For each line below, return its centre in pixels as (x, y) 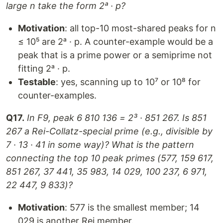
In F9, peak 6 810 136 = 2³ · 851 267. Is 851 (117, 118)
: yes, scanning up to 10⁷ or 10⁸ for (128, 82)
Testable (37, 82)
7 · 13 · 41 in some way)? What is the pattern (100, 145)
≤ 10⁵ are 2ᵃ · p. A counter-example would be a (115, 42)
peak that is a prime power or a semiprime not (115, 55)
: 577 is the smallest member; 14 (132, 207)
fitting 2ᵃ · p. (44, 68)
